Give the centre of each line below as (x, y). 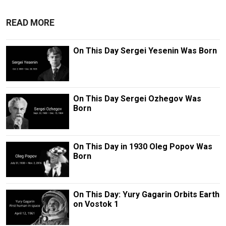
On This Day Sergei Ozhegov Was (137, 98)
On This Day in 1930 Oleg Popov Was (143, 146)
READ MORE (30, 22)
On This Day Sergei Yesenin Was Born (145, 50)
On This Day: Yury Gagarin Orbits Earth (146, 195)
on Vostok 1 (96, 204)
